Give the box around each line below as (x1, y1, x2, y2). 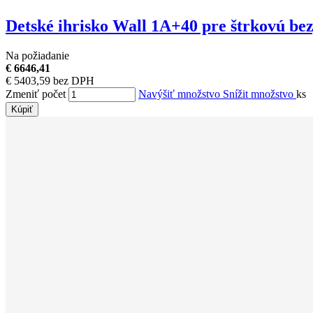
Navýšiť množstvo (138, 87, 223, 100)
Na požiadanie (6, 49, 69, 61)
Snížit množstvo (223, 87, 296, 100)
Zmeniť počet (6, 87, 66, 100)
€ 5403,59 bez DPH (6, 74, 94, 87)
